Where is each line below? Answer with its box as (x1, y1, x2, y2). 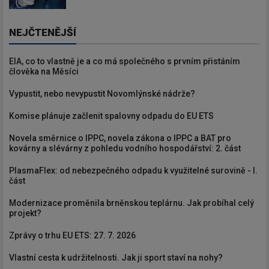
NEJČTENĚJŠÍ (9, 26, 76, 38)
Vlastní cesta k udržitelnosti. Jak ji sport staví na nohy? (9, 252, 223, 262)
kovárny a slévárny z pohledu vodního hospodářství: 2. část (9, 143, 241, 153)
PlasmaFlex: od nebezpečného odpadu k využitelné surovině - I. (9, 165, 258, 175)
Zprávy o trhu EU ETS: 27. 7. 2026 (9, 230, 136, 240)
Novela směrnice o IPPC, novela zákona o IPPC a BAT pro (9, 133, 231, 143)
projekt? (9, 208, 41, 218)
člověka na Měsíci (9, 66, 79, 76)
